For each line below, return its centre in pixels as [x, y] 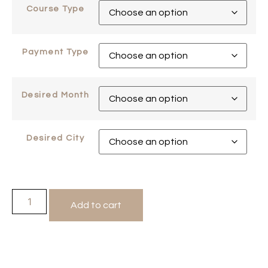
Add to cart [96, 205]
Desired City [55, 138]
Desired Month [55, 95]
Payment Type [55, 52]
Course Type [55, 9]
